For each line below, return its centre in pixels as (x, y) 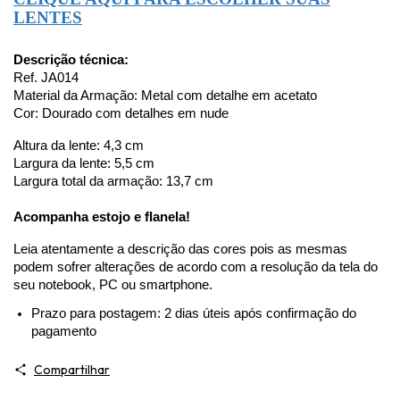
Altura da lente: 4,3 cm (79, 145)
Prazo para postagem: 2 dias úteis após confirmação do (194, 313)
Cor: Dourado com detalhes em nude (121, 113)
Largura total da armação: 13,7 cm (113, 181)
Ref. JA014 (46, 77)
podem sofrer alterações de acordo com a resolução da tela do (196, 267)
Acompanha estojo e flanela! (102, 217)
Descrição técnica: (71, 59)
